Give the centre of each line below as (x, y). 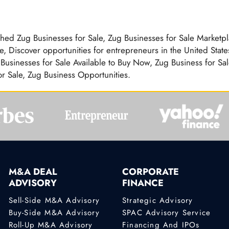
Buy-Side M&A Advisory (54, 212)
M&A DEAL (33, 172)
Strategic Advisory (157, 200)
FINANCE (143, 183)
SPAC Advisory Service (166, 212)
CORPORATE (150, 172)
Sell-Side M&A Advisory (54, 200)
